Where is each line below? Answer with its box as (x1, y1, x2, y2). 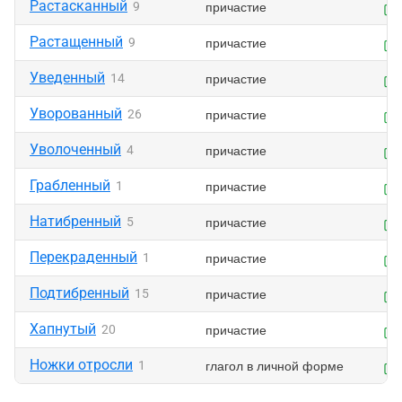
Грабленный (30, 177, 110, 194)
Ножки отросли (30, 356, 133, 373)
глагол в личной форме (205, 356, 344, 374)
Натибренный (30, 213, 121, 230)
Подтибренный (30, 284, 129, 301)
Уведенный (30, 69, 105, 86)
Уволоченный (30, 141, 121, 158)
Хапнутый (30, 320, 96, 337)
